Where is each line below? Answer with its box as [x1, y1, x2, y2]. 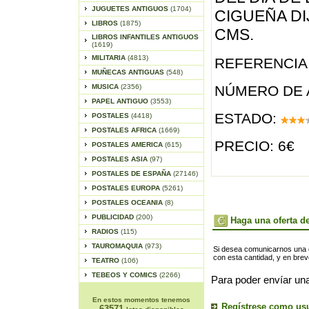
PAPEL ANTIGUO [91, 97, 150, 105]
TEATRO [91, 257, 121, 264]
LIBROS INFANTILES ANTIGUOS [91, 33, 199, 41]
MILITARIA [91, 54, 128, 61]
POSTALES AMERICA [91, 141, 165, 148]
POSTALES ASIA [91, 155, 150, 163]
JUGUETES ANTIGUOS [91, 5, 170, 12]
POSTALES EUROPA [91, 184, 162, 192]
